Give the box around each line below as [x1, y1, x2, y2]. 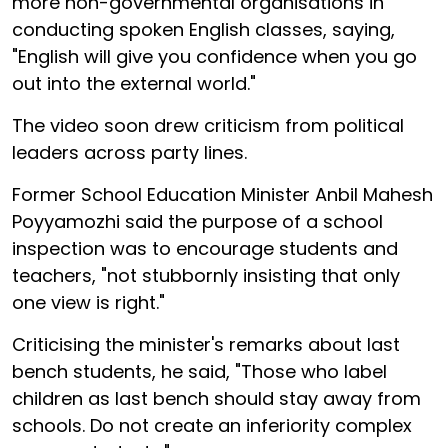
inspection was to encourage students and [12, 235, 398, 261]
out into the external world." [12, 70, 256, 96]
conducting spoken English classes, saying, [12, 16, 395, 42]
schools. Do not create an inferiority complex [12, 412, 412, 438]
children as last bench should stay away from [12, 385, 421, 411]
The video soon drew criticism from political [12, 112, 404, 138]
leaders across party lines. [12, 139, 247, 165]
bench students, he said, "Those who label [12, 358, 387, 384]
